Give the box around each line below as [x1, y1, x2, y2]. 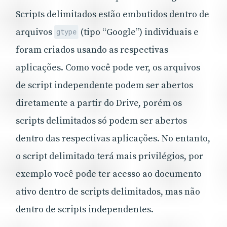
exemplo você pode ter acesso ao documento [16, 168, 202, 180]
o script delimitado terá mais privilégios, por [16, 150, 203, 162]
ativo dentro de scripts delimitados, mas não [16, 185, 200, 198]
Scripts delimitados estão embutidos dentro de [16, 8, 209, 20]
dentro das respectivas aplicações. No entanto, [16, 132, 210, 144]
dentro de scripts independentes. [16, 203, 154, 215]
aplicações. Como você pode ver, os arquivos [16, 61, 200, 73]
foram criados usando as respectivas [16, 44, 168, 56]
